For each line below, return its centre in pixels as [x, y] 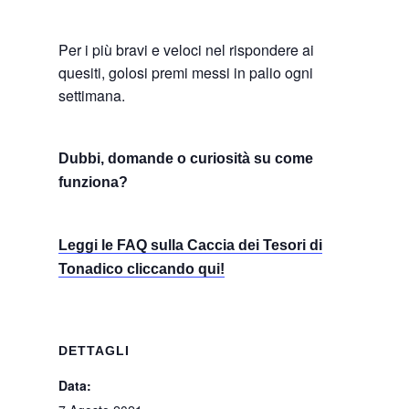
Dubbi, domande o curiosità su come [186, 158]
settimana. [92, 95]
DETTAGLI [94, 351]
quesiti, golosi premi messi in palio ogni [186, 73]
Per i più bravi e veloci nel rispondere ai [187, 50]
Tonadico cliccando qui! [142, 269]
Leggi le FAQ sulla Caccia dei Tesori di [191, 245]
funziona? [94, 182]
